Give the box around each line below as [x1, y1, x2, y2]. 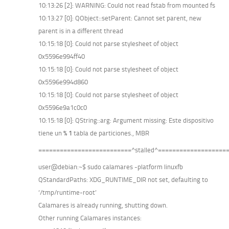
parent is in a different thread [38, 27, 123, 35]
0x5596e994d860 [38, 78, 88, 86]
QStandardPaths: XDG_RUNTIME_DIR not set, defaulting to [38, 175, 208, 184]
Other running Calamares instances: [38, 214, 142, 222]
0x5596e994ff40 [38, 52, 85, 60]
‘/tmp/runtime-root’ [38, 188, 97, 196]
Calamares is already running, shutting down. [38, 201, 168, 209]
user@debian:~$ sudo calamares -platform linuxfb [38, 163, 183, 171]
